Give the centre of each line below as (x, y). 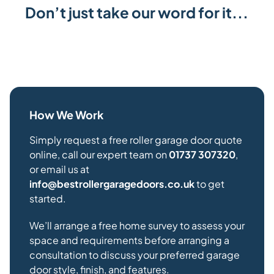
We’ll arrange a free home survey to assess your (137, 226)
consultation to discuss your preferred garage (135, 255)
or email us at (59, 169)
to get (209, 184)
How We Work (66, 115)
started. (48, 199)
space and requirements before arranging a (129, 240)
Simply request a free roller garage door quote (136, 140)
